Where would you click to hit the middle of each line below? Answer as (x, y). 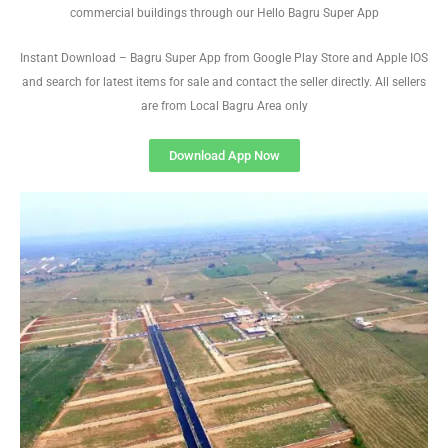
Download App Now (224, 155)
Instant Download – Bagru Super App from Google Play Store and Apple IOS (224, 58)
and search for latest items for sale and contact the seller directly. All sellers (224, 82)
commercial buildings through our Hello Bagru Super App (224, 13)
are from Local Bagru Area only (224, 106)
